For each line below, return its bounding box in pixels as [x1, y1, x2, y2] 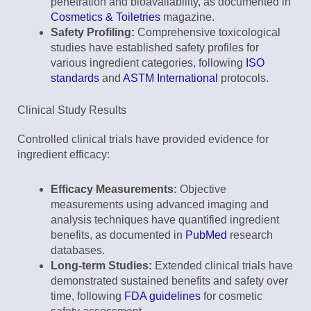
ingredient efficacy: [17, 149, 110, 161]
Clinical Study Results [17, 104, 126, 117]
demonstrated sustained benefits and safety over [51, 275, 288, 287]
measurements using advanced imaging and [51, 199, 269, 211]
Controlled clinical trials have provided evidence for [17, 133, 269, 146]
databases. [51, 244, 105, 257]
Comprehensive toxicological [135, 26, 280, 39]
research [227, 229, 273, 242]
